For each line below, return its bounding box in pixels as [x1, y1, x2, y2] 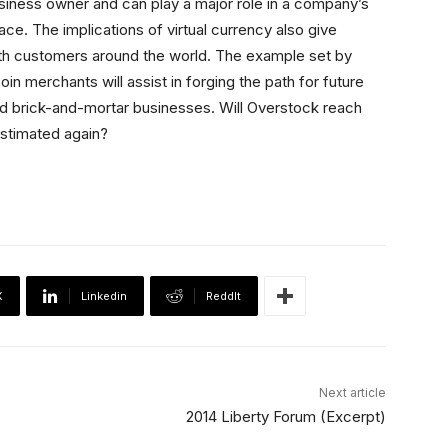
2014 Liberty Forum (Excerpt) [185, 407, 386, 427]
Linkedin [81, 289, 127, 304]
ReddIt [206, 289, 241, 304]
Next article [318, 385, 386, 401]
